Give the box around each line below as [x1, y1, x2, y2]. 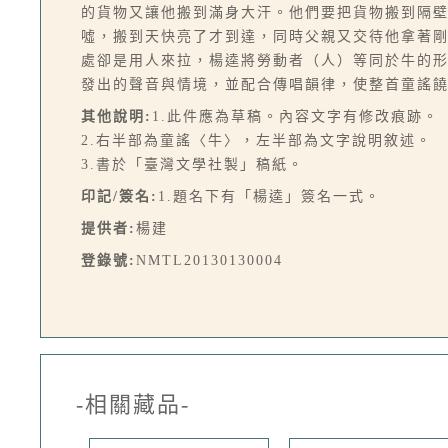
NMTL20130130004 [136, 253, 283, 268]
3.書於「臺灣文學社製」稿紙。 [81, 157, 304, 172]
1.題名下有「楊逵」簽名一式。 [158, 189, 381, 204]
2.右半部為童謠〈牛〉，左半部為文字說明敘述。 [81, 133, 432, 148]
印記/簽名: [81, 189, 158, 204]
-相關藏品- [76, 392, 190, 417]
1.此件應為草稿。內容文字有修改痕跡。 [152, 109, 439, 124]
